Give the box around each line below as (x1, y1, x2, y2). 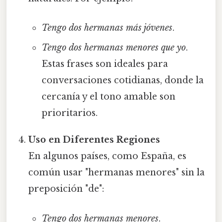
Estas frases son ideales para (41, 58, 168, 70)
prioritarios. (41, 108, 98, 119)
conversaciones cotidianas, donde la (41, 75, 204, 86)
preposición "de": (28, 183, 105, 195)
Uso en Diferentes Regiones (28, 134, 161, 146)
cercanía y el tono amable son (41, 91, 175, 103)
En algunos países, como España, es (28, 151, 187, 162)
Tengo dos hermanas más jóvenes (41, 22, 172, 34)
